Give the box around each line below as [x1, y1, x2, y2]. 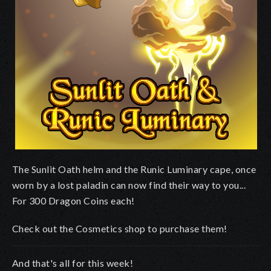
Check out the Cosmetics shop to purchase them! [12, 222, 227, 234]
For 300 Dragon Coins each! [12, 194, 135, 206]
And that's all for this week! [12, 256, 134, 269]
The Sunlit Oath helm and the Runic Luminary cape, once [12, 163, 256, 175]
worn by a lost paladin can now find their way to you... [12, 178, 246, 191]
